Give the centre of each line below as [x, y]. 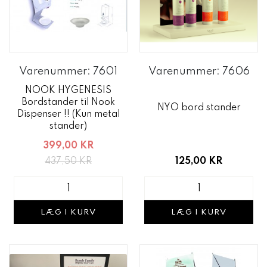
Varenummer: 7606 [199, 72]
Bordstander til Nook [68, 103]
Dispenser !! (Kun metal [68, 114]
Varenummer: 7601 [68, 72]
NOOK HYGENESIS [68, 91]
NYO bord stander [199, 108]
